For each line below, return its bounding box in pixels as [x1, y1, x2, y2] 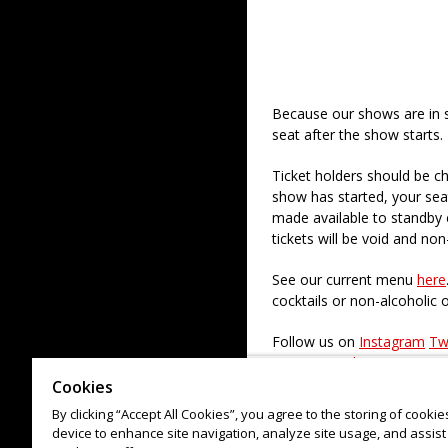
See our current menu [272, 270, 417, 289]
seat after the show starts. [272, 125, 443, 144]
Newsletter [316, 353, 387, 372]
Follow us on [272, 332, 359, 351]
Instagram [359, 332, 425, 351]
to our [272, 353, 316, 372]
